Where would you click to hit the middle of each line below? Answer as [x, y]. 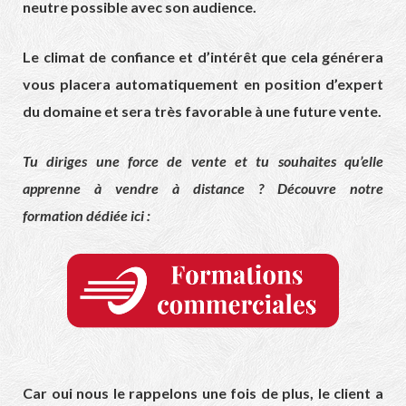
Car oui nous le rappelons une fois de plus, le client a [203, 392]
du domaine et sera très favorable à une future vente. [202, 111]
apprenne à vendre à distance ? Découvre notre [203, 188]
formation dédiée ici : [88, 216]
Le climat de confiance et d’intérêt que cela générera [203, 57]
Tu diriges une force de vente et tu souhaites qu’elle [203, 161]
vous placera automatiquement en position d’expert [203, 84]
